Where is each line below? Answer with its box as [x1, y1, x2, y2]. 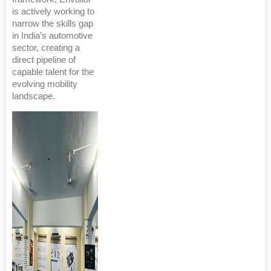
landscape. [12, 91, 55, 101]
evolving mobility [12, 79, 77, 89]
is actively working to [12, 7, 94, 16]
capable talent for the [12, 67, 94, 77]
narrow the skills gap [12, 19, 93, 28]
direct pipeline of [12, 55, 76, 65]
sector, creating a [12, 43, 80, 53]
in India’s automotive [12, 31, 93, 41]
